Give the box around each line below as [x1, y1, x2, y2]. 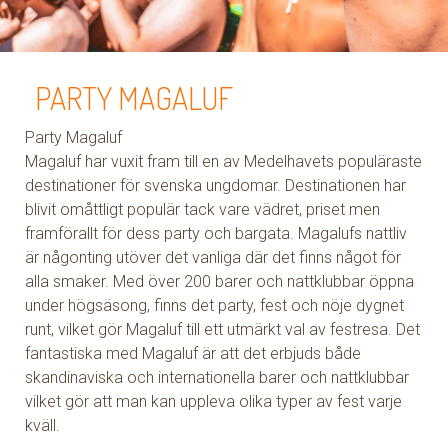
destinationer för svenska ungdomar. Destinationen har [25, 176, 407, 195]
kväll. [25, 416, 61, 435]
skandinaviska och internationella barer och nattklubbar [25, 368, 410, 387]
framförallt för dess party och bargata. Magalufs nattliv [25, 224, 408, 243]
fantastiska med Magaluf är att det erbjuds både [25, 344, 362, 363]
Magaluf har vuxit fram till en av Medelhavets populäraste [25, 152, 423, 171]
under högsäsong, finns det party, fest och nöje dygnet [25, 296, 405, 315]
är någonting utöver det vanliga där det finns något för [25, 248, 402, 267]
